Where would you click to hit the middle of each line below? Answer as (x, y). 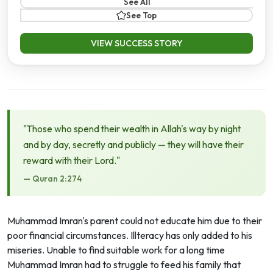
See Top (141, 15)
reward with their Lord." (72, 161)
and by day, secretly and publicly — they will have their (133, 145)
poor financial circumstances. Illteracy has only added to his (130, 236)
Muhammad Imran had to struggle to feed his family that (124, 265)
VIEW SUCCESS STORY (136, 44)
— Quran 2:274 (52, 179)
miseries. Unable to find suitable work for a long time (116, 250)
